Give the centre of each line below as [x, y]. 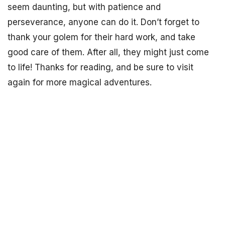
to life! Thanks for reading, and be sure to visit [100, 67]
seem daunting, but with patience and [84, 7]
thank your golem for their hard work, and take [101, 37]
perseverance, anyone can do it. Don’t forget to [103, 22]
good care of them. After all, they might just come [108, 52]
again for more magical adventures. [80, 82]
